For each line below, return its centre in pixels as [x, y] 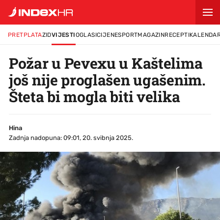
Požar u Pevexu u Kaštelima [106, 63]
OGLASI [86, 35]
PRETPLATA [25, 35]
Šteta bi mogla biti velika [95, 96]
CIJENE [108, 35]
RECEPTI [177, 35]
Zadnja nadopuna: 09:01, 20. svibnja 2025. [71, 138]
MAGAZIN [151, 35]
